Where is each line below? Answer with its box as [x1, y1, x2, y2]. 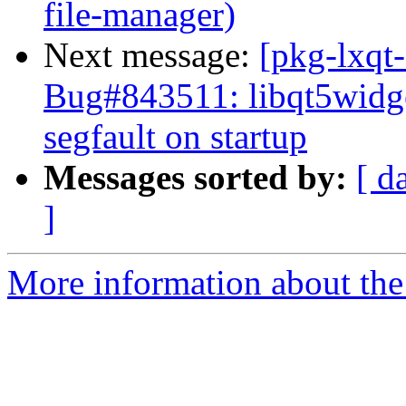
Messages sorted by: [43, 158, 347, 198]
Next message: [43, 35, 259, 75]
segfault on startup [43, 117, 307, 157]
